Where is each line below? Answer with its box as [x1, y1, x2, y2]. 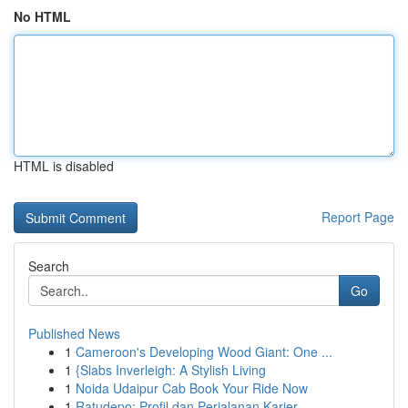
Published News [28, 324, 120, 342]
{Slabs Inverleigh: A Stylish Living [76, 361, 266, 379]
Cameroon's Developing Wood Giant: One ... [76, 342, 332, 361]
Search [28, 257, 69, 275]
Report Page [321, 208, 394, 226]
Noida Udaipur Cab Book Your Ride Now [76, 379, 308, 397]
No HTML [14, 7, 71, 25]
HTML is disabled [14, 157, 114, 175]
